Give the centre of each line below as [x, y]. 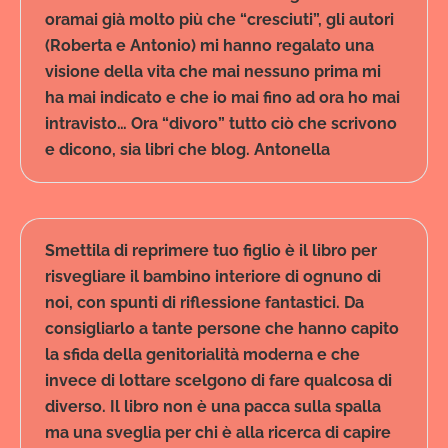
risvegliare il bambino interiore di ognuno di [213, 277]
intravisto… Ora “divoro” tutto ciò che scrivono [221, 124]
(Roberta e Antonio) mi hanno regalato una [209, 46]
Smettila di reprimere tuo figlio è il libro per [211, 251]
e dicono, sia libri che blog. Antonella [187, 150]
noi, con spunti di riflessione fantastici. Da [204, 303]
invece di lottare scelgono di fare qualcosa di [218, 381]
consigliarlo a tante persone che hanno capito [222, 329]
